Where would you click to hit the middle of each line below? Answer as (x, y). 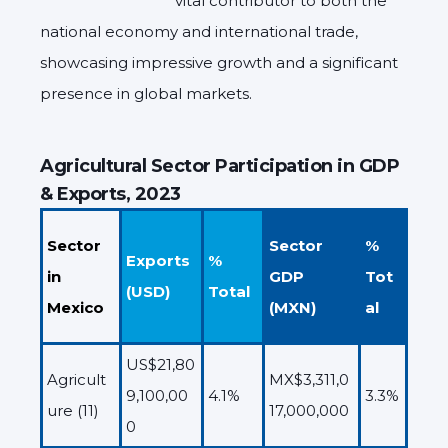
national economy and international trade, (199, 31)
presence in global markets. (146, 93)
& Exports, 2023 (110, 193)
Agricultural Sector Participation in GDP (219, 165)
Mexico (75, 307)
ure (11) (73, 410)
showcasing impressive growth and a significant (219, 62)
